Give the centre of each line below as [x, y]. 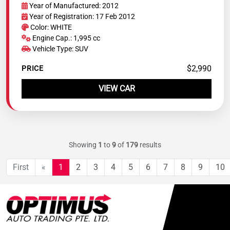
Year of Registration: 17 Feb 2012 [82, 16]
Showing [83, 145]
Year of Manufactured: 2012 [73, 5]
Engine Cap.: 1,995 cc [65, 38]
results [150, 145]
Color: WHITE [50, 27]
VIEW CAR [117, 88]
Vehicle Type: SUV [59, 49]
